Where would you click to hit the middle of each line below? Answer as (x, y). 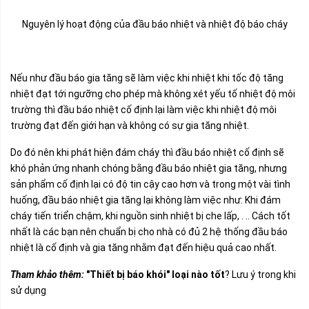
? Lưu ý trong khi (260, 275)
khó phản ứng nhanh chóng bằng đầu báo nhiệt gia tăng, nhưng (149, 168)
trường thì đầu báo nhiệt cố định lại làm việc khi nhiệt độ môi (143, 110)
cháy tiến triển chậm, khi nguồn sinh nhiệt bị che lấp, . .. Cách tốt (150, 216)
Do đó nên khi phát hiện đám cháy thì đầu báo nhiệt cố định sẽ (147, 152)
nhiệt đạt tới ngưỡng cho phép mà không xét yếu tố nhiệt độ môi (153, 94)
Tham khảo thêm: (47, 275)
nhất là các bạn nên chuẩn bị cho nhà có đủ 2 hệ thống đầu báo (149, 232)
